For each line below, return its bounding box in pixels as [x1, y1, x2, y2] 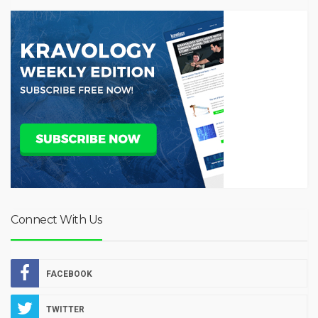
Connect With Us [11, 213, 102, 226]
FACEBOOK [46, 269, 92, 279]
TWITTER [46, 305, 84, 314]
